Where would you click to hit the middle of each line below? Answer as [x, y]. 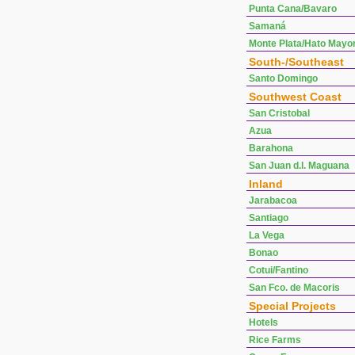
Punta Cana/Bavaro [293, 9]
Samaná [267, 26]
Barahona [271, 148]
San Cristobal [279, 113]
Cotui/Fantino [279, 270]
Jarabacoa [273, 200]
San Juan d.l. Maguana [299, 166]
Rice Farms [275, 340]
